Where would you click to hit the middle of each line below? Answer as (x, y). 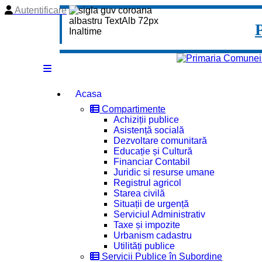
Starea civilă (139, 193)
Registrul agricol (148, 183)
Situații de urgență (151, 204)
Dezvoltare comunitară (161, 141)
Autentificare (40, 10)
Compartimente (133, 109)
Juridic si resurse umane (164, 172)
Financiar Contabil (152, 162)
